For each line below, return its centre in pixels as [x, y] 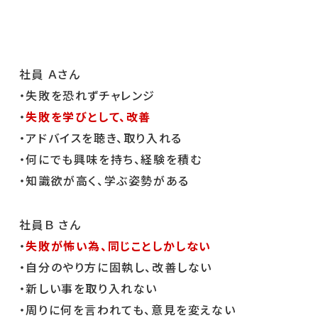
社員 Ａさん [50, 74]
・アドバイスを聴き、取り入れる [100, 138]
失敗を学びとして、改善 [89, 116]
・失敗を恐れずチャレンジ [87, 95]
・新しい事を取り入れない [88, 288]
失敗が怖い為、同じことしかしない [119, 246]
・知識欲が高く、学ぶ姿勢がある [104, 180]
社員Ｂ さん [50, 224]
